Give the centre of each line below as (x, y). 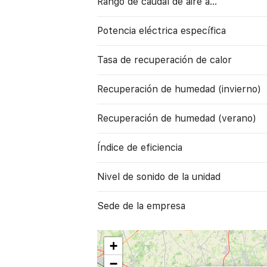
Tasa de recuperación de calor (165, 60)
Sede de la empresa (142, 206)
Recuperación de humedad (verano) (177, 118)
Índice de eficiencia (140, 147)
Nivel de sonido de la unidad (159, 176)
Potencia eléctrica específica (162, 30)
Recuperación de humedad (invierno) (179, 89)
